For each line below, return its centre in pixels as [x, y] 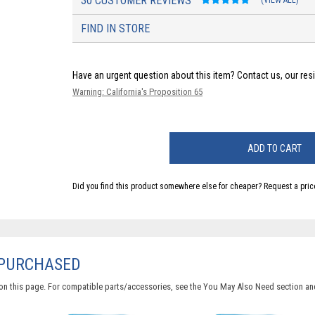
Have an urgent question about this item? [155, 75]
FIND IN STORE [116, 28]
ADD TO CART [275, 148]
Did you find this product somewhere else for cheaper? [168, 186]
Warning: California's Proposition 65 [138, 92]
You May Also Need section [253, 287]
